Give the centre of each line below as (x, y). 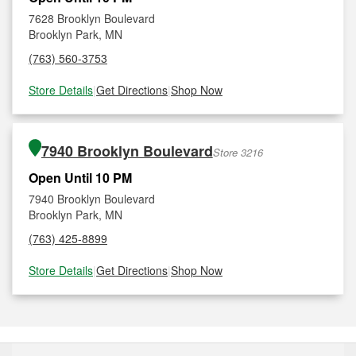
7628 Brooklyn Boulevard (92, 18)
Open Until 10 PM (80, 178)
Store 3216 (238, 152)
